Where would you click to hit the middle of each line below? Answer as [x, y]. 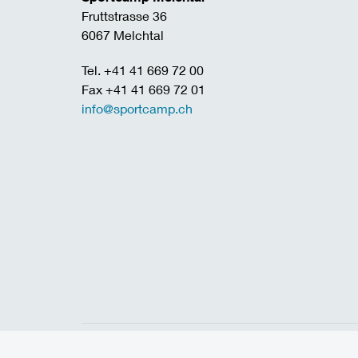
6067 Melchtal [123, 35]
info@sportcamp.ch [137, 108]
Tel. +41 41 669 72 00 [143, 70]
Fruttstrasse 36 [124, 16]
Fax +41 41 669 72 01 [143, 89]
